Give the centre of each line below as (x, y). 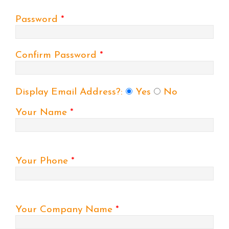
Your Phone (43, 161)
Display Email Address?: (71, 92)
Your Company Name (65, 210)
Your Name (43, 112)
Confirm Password (58, 55)
